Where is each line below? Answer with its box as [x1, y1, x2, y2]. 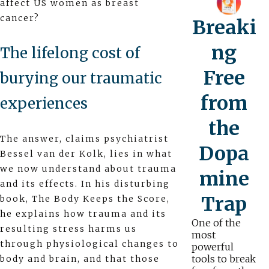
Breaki [192, 16, 256, 40]
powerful [191, 241, 234, 253]
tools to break [191, 253, 256, 265]
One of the [191, 217, 241, 229]
